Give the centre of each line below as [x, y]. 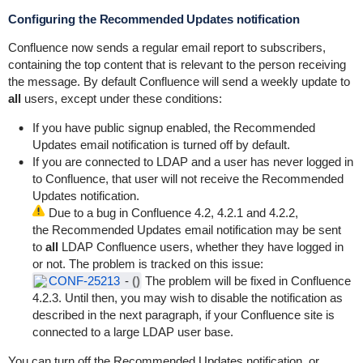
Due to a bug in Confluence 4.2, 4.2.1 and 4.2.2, [171, 213]
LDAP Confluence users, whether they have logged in [201, 247]
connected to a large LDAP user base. [132, 332]
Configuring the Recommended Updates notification [154, 19]
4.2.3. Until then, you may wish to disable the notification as [187, 298]
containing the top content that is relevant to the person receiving [177, 64]
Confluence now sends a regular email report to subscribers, [167, 47]
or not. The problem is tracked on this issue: [149, 264]
